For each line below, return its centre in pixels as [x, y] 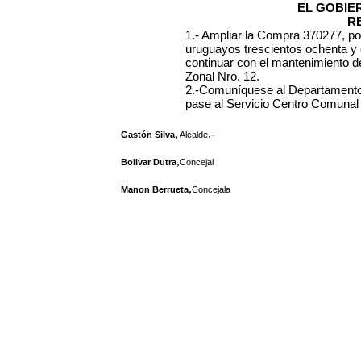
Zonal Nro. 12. [222, 76]
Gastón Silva [148, 135]
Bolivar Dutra [149, 162]
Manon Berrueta [155, 189]
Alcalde [193, 135]
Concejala [211, 189]
